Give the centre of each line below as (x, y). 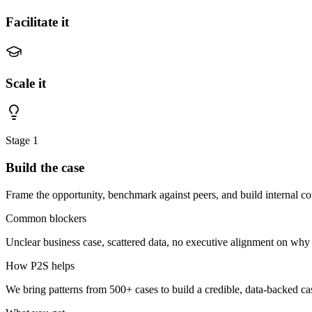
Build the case (45, 168)
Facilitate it (37, 22)
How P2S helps (40, 265)
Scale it (26, 83)
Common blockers (46, 218)
